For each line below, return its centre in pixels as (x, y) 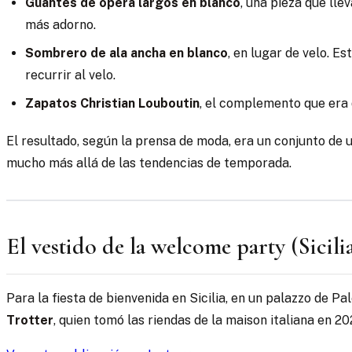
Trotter (30, 321)
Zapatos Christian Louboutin (112, 104)
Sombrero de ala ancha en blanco (126, 53)
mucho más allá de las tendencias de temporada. (149, 163)
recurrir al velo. (70, 75)
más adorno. (60, 25)
